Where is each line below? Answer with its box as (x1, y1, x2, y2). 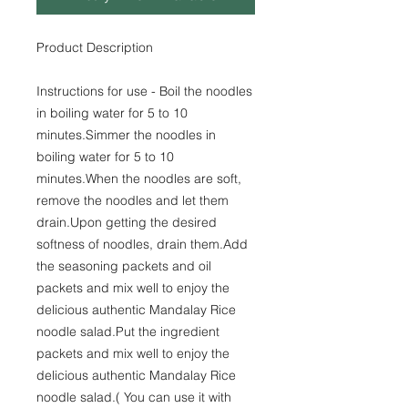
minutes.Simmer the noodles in (36, 127, 216, 143)
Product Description (36, 39, 153, 56)
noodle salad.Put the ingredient (36, 323, 219, 340)
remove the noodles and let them (36, 192, 229, 209)
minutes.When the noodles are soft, (36, 170, 241, 187)
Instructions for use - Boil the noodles (36, 83, 252, 99)
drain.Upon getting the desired (36, 214, 217, 230)
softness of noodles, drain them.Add (36, 236, 248, 252)
